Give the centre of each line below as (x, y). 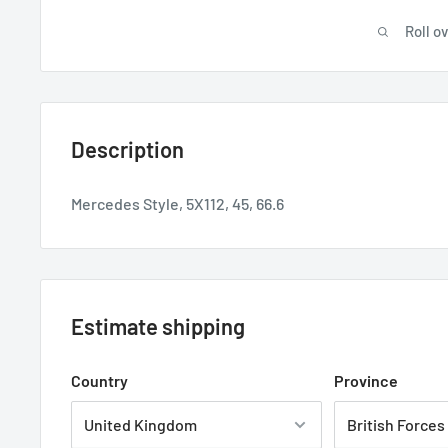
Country (99, 380)
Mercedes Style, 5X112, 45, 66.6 (177, 203)
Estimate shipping (158, 325)
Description (127, 148)
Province (366, 380)
